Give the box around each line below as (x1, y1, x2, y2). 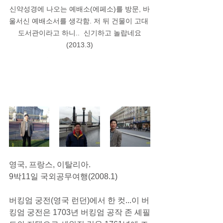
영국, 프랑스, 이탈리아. (9, 160, 93, 169)
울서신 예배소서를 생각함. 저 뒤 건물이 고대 (9, 17, 150, 25)
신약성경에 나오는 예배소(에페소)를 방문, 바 (9, 5, 150, 13)
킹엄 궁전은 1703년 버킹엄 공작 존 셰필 (9, 208, 150, 217)
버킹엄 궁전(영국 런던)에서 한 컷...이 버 (9, 196, 149, 205)
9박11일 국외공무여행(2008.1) (9, 172, 117, 181)
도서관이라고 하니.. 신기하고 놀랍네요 (18, 29, 141, 37)
